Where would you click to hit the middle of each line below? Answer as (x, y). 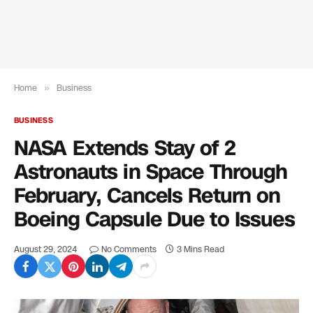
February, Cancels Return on (147, 196)
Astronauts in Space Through (151, 172)
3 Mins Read (201, 249)
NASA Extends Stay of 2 (125, 148)
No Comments (129, 249)
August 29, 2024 (45, 249)
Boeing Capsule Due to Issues (154, 220)
